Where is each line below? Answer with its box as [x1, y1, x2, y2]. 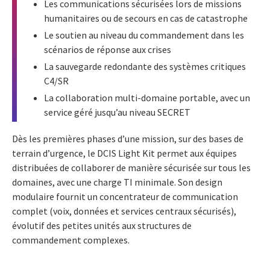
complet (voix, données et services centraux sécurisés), [12, 204, 236, 217]
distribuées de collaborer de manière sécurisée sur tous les [12, 161, 251, 174]
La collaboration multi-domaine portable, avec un [44, 91, 250, 104]
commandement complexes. [12, 233, 130, 246]
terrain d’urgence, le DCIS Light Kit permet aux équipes [12, 146, 237, 159]
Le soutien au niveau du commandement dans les [44, 28, 244, 41]
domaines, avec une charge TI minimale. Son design [12, 175, 222, 188]
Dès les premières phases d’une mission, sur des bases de [12, 132, 243, 145]
